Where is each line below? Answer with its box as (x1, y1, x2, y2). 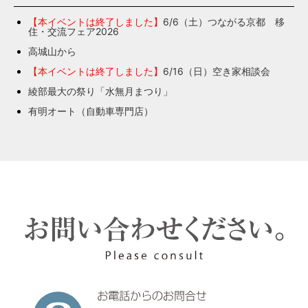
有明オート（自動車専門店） (28, 105, 153, 117)
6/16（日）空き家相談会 (163, 65, 270, 77)
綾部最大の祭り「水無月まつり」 (28, 85, 173, 97)
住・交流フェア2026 (28, 25, 119, 37)
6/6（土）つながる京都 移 (163, 16, 285, 27)
